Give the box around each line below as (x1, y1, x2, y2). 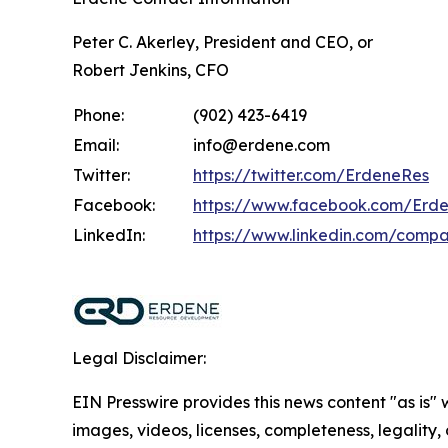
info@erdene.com (193, 135, 330, 156)
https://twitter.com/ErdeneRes (193, 165, 429, 186)
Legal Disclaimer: (72, 348, 206, 369)
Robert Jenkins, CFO (72, 60, 229, 81)
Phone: (73, 105, 124, 126)
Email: (73, 135, 119, 156)
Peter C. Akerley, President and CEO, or (72, 32, 373, 53)
